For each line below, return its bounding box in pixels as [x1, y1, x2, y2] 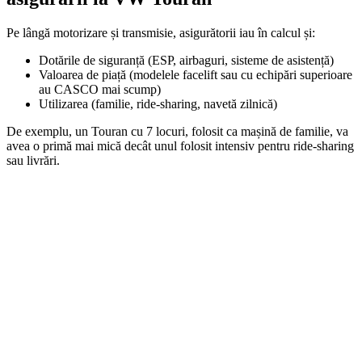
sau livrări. [6, 154, 60, 168]
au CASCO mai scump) [39, 82, 161, 97]
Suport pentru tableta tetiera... [100, 323, 262, 337]
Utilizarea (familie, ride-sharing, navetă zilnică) [39, 97, 277, 112]
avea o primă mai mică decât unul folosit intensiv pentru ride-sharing [6, 139, 354, 154]
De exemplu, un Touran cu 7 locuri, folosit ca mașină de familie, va [6, 124, 348, 139]
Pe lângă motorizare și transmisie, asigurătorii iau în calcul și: [6, 26, 315, 40]
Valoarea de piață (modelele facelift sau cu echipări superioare [39, 68, 352, 82]
